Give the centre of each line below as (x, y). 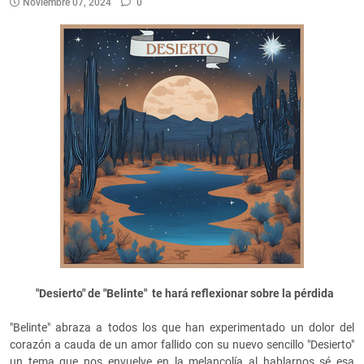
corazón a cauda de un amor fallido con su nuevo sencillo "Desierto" (182, 345)
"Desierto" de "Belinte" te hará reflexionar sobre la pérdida (182, 294)
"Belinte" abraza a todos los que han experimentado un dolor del (182, 328)
